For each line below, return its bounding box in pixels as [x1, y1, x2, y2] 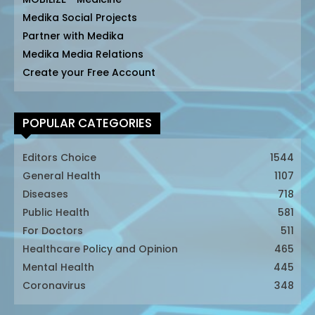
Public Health [22, 205, 89, 220]
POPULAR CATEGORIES [22, 115, 152, 132]
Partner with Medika [22, 29, 124, 44]
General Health [22, 169, 101, 184]
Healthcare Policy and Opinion [22, 242, 178, 257]
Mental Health [22, 260, 94, 275]
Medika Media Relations [22, 47, 143, 62]
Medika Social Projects [22, 11, 137, 25]
